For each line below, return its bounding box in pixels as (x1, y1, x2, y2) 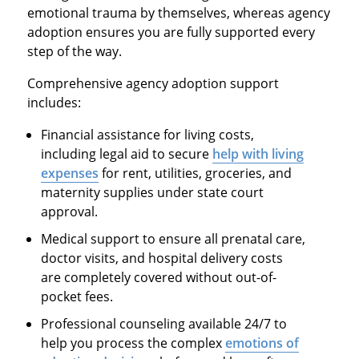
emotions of (225, 334, 300, 353)
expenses (41, 164, 99, 183)
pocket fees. (41, 288, 114, 306)
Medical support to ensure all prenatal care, (41, 230, 306, 248)
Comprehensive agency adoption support (26, 75, 279, 93)
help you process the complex (41, 334, 226, 353)
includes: (26, 94, 81, 112)
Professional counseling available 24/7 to (41, 315, 288, 333)
